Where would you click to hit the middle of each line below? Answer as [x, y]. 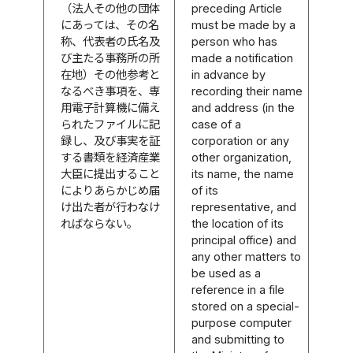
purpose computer [242, 322]
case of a [217, 124]
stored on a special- [246, 306]
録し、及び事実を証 [111, 140]
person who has [235, 41]
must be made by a [244, 24]
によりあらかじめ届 [111, 190]
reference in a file [238, 289]
